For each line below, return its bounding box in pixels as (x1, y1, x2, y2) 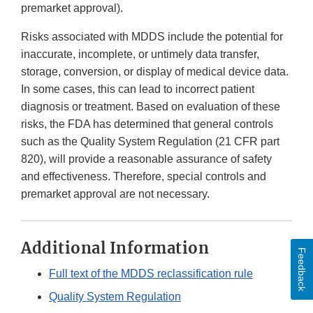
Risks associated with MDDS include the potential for (21, 31, 283, 43)
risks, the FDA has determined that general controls (21, 118, 273, 131)
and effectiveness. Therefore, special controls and (21, 170, 266, 183)
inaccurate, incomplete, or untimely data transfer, (21, 48, 259, 61)
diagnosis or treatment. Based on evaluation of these (21, 101, 280, 113)
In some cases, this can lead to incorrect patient (21, 83, 254, 96)
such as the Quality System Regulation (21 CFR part (21, 136, 279, 148)
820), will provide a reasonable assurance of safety (21, 153, 272, 166)
